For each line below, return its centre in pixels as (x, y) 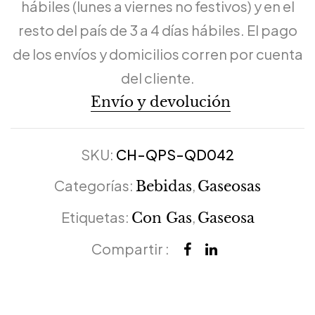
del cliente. (157, 77)
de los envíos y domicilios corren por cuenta (157, 53)
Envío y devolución (160, 102)
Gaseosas (229, 186)
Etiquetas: (96, 217)
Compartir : (130, 248)
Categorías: (95, 185)
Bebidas (164, 186)
